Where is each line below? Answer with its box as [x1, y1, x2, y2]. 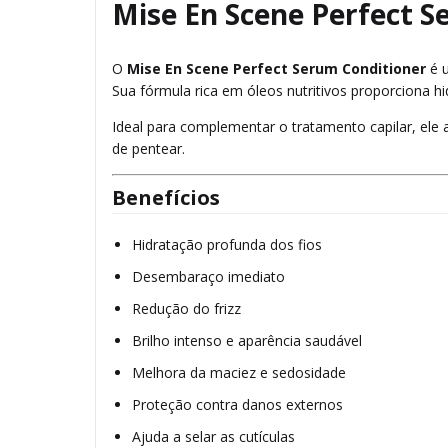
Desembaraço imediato [132, 267, 285, 287]
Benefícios [112, 184, 220, 212]
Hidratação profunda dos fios [132, 235, 322, 255]
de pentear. [112, 139, 185, 159]
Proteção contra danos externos [132, 395, 343, 415]
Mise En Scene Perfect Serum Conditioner [127, 59, 426, 79]
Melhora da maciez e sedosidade [132, 363, 346, 383]
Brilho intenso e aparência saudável [132, 331, 362, 351]
